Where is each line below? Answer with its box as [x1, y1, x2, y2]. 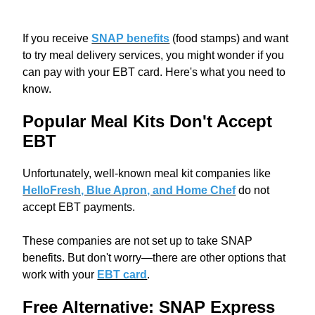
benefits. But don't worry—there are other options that [22, 252, 286, 264]
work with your [22, 269, 98, 281]
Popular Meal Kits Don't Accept [22, 112, 273, 131]
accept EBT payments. [22, 201, 136, 213]
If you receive [22, 32, 92, 44]
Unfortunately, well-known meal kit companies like [22, 167, 271, 179]
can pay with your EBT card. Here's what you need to [22, 66, 286, 78]
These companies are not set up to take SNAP [22, 235, 253, 247]
